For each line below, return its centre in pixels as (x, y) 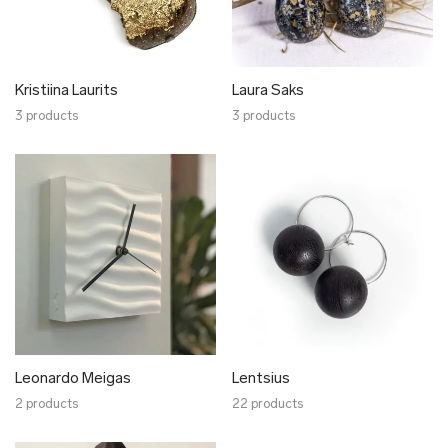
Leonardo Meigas (73, 379)
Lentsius (261, 379)
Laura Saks (268, 91)
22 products (267, 404)
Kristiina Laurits (66, 91)
